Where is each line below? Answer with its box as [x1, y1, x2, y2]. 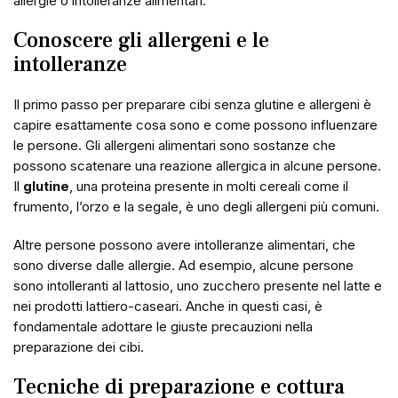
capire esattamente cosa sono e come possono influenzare [13, 116, 378, 133]
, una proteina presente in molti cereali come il [69, 178, 348, 195]
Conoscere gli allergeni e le [13, 27, 269, 54]
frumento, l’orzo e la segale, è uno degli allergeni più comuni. [13, 198, 379, 215]
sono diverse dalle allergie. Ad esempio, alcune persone [13, 257, 354, 274]
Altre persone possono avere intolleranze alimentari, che [13, 236, 355, 253]
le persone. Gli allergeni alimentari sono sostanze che [13, 137, 336, 154]
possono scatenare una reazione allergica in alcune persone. [13, 157, 381, 174]
